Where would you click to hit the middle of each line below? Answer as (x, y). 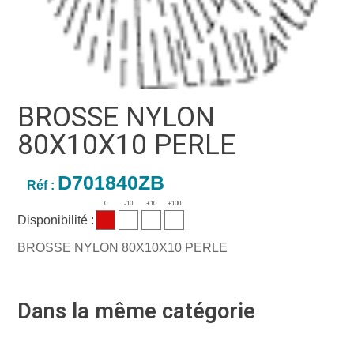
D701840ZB (111, 183)
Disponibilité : (56, 220)
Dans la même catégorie (137, 311)
